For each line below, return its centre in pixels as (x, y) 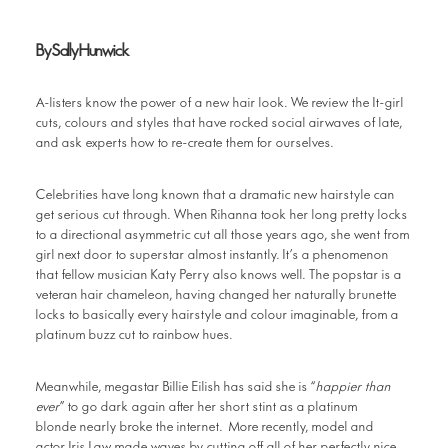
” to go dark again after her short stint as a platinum (209, 407)
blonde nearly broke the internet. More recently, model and (205, 427)
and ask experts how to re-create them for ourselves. (185, 143)
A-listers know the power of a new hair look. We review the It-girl (220, 103)
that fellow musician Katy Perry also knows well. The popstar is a (219, 275)
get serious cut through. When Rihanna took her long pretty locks (222, 215)
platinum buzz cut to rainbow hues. (134, 335)
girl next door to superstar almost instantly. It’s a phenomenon (212, 255)
